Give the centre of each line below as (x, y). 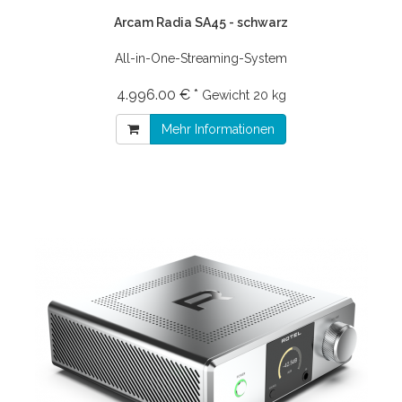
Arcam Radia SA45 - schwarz (201, 22)
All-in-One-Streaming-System (201, 58)
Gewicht (225, 95)
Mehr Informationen (218, 129)
